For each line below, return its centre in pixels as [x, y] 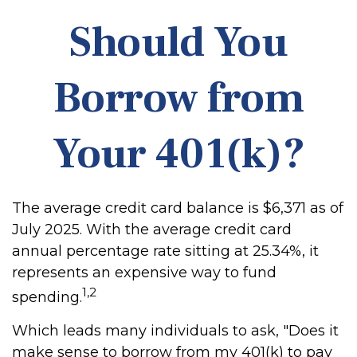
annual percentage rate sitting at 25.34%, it [165, 251]
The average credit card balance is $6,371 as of [178, 208]
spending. [47, 297]
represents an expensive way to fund [144, 273]
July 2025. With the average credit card [152, 229]
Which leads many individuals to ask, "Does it [175, 331]
